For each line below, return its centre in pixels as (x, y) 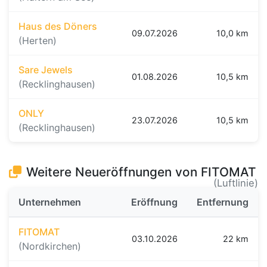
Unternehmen (50, 202)
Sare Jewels (46, 70)
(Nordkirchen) (50, 246)
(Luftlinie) (236, 183)
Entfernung (223, 202)
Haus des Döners (58, 27)
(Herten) (38, 41)
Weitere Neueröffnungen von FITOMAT (141, 172)
